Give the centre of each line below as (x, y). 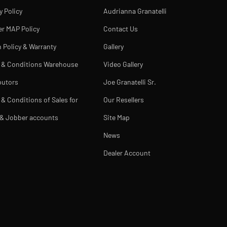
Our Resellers (124, 100)
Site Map (117, 117)
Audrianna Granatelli (135, 11)
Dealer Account (127, 153)
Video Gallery (123, 64)
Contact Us (121, 29)
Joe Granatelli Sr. (130, 82)
